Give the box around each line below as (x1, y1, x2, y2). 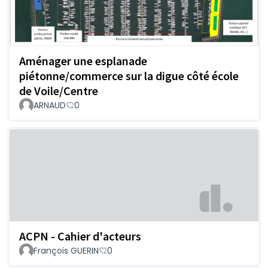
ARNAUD (33, 99, 66, 112)
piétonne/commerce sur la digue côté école (19, 68, 239, 84)
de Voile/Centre (19, 83, 98, 99)
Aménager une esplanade (19, 53, 147, 69)
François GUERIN (33, 244, 99, 257)
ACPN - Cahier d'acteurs (19, 228, 141, 243)
